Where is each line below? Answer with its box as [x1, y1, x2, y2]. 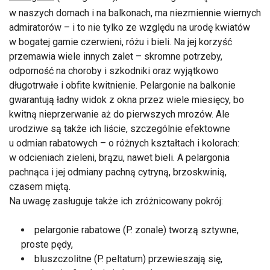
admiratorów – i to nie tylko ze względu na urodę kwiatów [9, 21, 250, 33]
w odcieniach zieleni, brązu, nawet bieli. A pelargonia [9, 151, 230, 163]
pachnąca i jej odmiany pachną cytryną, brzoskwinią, [9, 166, 227, 178]
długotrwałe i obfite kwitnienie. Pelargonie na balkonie [9, 79, 236, 91]
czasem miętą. [9, 180, 71, 192]
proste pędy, [21, 238, 75, 250]
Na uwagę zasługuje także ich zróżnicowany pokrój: [9, 195, 223, 207]
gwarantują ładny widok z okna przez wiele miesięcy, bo [9, 93, 244, 105]
